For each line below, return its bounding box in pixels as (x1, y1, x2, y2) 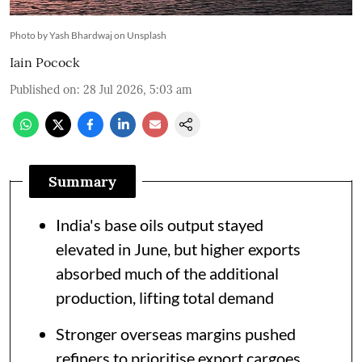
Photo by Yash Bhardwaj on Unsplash (10, 28, 166, 41)
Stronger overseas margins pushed (56, 323, 296, 343)
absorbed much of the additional (56, 263, 279, 283)
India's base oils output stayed (56, 214, 263, 234)
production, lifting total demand (56, 287, 274, 307)
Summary (48, 171, 116, 191)
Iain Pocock (10, 53, 80, 70)
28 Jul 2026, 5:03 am (83, 82, 192, 97)
